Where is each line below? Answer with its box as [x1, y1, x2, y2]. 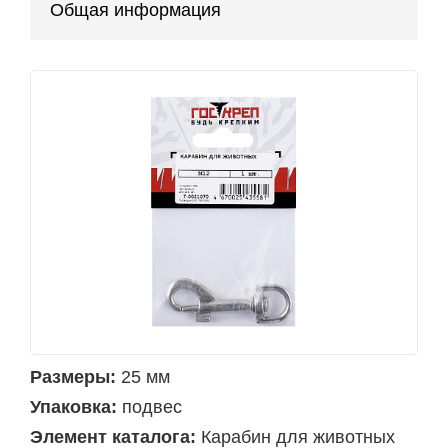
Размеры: [30, 367, 116, 388]
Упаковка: [30, 397, 117, 418]
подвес [122, 397, 182, 418]
